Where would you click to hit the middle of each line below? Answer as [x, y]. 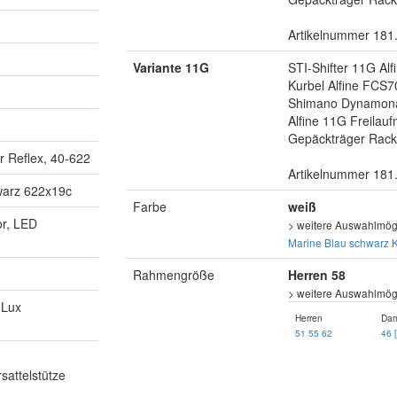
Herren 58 [316, 274]
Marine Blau [317, 242]
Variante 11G [171, 67]
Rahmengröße [173, 274]
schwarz [369, 242]
